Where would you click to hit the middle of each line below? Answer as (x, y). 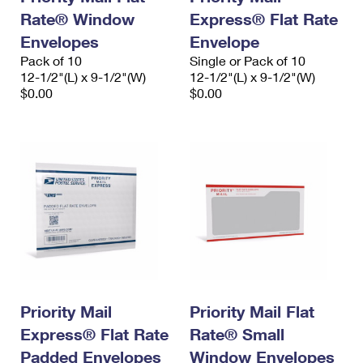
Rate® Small (237, 334)
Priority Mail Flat (252, 312)
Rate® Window (77, 19)
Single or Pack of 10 (248, 61)
